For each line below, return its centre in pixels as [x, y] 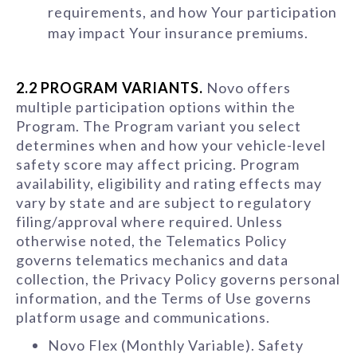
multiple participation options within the [156, 107]
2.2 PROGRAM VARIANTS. [110, 88]
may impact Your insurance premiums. [178, 33]
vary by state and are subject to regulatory [164, 202]
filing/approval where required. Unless [149, 222]
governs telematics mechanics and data [152, 260]
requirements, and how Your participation [192, 12]
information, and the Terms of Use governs [164, 298]
